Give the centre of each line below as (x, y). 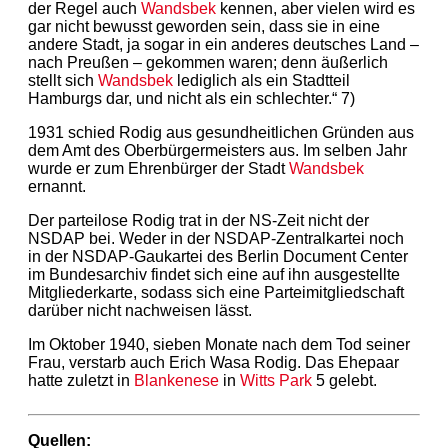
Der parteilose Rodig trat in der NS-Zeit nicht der (198, 220)
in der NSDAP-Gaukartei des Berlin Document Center (218, 256)
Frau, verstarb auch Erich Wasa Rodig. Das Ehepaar (213, 362)
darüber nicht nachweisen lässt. (140, 310)
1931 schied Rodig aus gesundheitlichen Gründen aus (221, 132)
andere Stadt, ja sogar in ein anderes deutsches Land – (223, 44)
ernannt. (57, 186)
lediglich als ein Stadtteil (261, 80)
